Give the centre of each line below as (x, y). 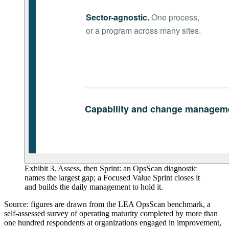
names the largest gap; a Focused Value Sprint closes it (112, 177)
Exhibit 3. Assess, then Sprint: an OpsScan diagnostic (111, 168)
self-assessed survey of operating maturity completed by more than (111, 213)
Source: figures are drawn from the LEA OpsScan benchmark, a (107, 204)
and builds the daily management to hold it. (94, 187)
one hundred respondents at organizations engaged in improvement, (113, 222)
